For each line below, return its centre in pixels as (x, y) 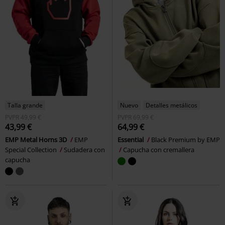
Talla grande (25, 105)
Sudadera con (84, 149)
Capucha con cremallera (159, 149)
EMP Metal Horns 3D (37, 139)
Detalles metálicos (172, 105)
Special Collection (32, 149)
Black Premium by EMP (186, 139)
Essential (131, 139)
